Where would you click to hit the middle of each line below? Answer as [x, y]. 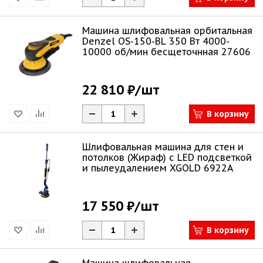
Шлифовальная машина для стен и [163, 147]
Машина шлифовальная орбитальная [167, 31]
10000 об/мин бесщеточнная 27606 [166, 52]
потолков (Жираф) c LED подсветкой [167, 157]
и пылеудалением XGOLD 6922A [158, 168]
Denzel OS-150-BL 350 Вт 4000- [156, 41]
